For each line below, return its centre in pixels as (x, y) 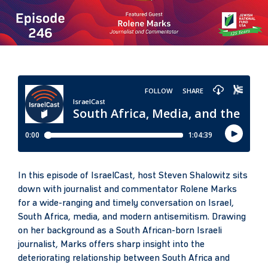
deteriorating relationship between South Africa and (124, 259)
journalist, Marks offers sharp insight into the (111, 245)
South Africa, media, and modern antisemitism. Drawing (132, 217)
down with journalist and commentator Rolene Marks (127, 190)
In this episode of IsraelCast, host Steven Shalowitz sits (133, 176)
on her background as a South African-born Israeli (120, 231)
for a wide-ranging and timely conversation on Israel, (126, 204)
